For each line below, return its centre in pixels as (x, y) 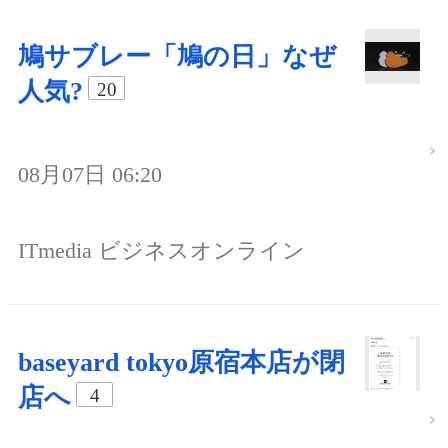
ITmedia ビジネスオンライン (161, 251)
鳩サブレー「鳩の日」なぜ (177, 56)
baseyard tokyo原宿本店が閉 (181, 363)
